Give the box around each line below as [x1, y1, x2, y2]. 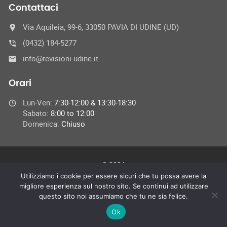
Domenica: [23, 119, 61, 129]
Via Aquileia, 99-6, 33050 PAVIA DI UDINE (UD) [23, 22, 179, 32]
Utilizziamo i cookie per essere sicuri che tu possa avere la [21, 172, 206, 180]
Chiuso [61, 119, 85, 129]
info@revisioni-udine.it [23, 53, 98, 64]
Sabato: [23, 108, 51, 119]
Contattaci [9, 4, 58, 13]
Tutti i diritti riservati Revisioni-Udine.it [55, 170, 172, 180]
